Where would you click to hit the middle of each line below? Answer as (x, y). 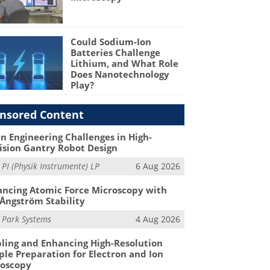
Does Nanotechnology (120, 74)
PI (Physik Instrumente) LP (51, 166)
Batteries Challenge (115, 53)
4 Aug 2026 (158, 219)
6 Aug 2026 (158, 166)
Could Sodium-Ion (111, 42)
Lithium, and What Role (124, 64)
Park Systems (27, 219)
